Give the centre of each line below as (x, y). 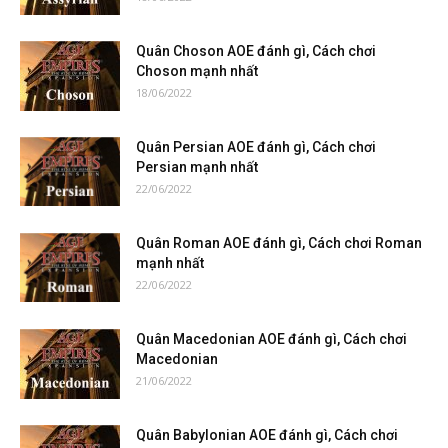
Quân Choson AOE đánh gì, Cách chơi (256, 50)
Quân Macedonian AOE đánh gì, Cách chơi (271, 338)
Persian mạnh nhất (197, 166)
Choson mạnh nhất (197, 70)
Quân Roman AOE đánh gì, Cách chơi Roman (279, 242)
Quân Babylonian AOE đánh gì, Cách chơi (267, 434)
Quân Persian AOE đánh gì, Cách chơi (256, 146)
